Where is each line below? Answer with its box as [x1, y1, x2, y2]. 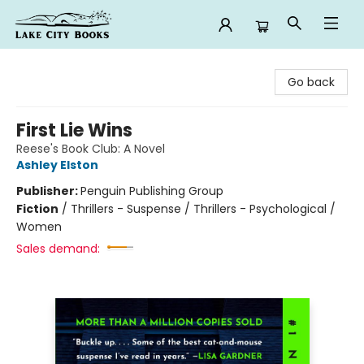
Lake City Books [12, 56, 99, 72]
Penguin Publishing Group [80, 183, 223, 199]
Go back [288, 74, 335, 90]
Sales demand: [16, 240, 100, 257]
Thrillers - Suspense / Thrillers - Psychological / [71, 201, 336, 217]
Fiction [16, 201, 58, 217]
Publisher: [16, 183, 80, 199]
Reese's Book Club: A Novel [16, 141, 165, 157]
